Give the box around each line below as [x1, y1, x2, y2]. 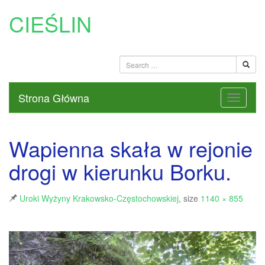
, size [179, 192, 201, 204]
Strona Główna [18, 90, 89, 105]
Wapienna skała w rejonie [9, 133, 253, 163]
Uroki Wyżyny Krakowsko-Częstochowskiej [20, 192, 179, 204]
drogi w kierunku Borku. [9, 156, 231, 186]
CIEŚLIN [9, 8, 92, 38]
